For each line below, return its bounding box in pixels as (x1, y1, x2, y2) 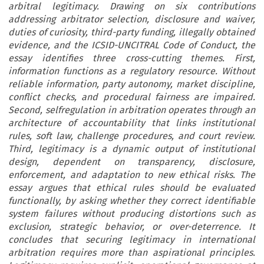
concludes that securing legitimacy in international (8, 234, 255, 246)
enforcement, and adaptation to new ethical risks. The (8, 169, 255, 181)
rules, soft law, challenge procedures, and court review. (8, 130, 255, 142)
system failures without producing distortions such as (8, 208, 255, 220)
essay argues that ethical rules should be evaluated (8, 182, 255, 194)
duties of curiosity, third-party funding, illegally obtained (8, 27, 255, 38)
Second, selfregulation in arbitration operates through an (8, 104, 255, 116)
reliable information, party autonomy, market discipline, (8, 78, 255, 90)
